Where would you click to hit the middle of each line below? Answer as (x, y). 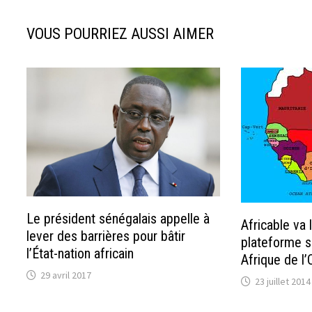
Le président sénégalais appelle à (118, 218)
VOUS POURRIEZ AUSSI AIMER (120, 34)
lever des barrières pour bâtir (106, 236)
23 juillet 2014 (282, 281)
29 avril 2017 (66, 275)
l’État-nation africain (80, 253)
